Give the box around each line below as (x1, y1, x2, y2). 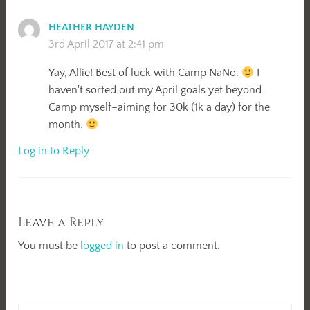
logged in (80, 239, 125, 253)
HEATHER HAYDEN (48, 21, 135, 34)
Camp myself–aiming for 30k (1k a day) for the (48, 101, 271, 114)
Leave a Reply (18, 214, 105, 232)
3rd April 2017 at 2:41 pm (48, 38, 165, 51)
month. (48, 118, 86, 131)
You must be (18, 239, 81, 253)
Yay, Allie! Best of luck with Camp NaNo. (48, 66, 242, 80)
